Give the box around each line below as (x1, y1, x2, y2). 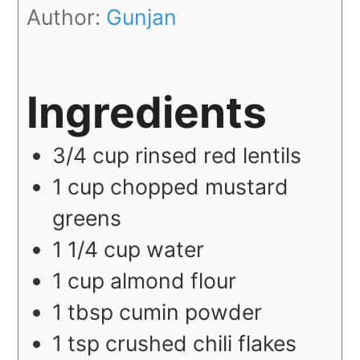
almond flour (110, 267, 237, 293)
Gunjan (106, 3, 178, 30)
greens (52, 204, 122, 231)
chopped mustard (110, 173, 289, 199)
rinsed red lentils (135, 141, 302, 168)
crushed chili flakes (105, 329, 297, 356)
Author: (27, 3, 107, 30)
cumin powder (119, 298, 263, 325)
